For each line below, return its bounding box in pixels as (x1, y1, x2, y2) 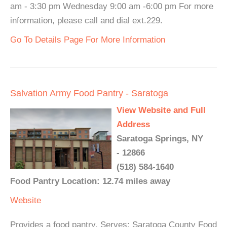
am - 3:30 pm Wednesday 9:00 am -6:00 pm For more (10, 2, 213, 12)
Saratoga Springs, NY (117, 134, 203, 144)
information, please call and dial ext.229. (10, 16, 163, 26)
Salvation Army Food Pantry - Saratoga (10, 88, 168, 99)
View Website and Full (117, 105, 206, 116)
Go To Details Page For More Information (10, 35, 165, 45)
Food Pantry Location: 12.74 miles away (10, 176, 170, 186)
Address (117, 120, 150, 130)
